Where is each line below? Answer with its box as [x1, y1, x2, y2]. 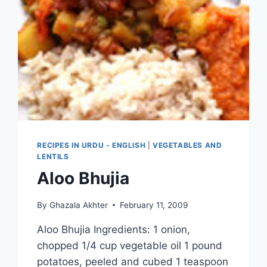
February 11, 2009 [119, 200, 188, 210]
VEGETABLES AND [153, 141, 222, 150]
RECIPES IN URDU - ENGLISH [37, 141, 146, 150]
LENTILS [37, 152, 69, 162]
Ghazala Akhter [49, 200, 108, 210]
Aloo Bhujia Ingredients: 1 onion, [37, 223, 191, 235]
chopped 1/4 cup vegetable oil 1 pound [37, 239, 223, 252]
